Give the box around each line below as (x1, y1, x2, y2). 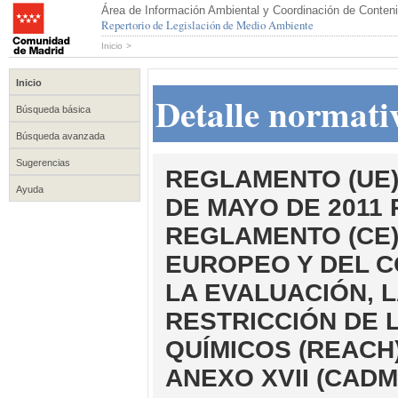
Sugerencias (16, 157, 70, 168)
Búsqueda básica (16, 104, 91, 115)
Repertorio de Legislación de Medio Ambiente (101, 17, 314, 33)
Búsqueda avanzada (16, 131, 105, 141)
